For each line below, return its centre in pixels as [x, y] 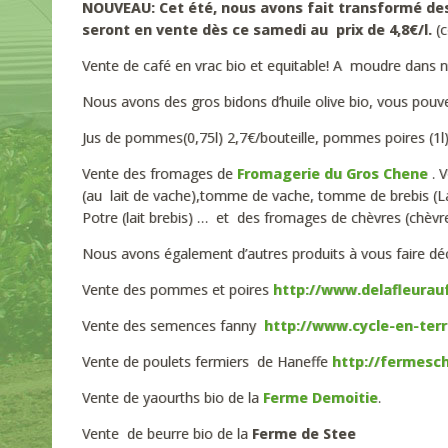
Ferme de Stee [304, 433]
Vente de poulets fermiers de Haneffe [205, 361]
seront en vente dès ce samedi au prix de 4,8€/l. [257, 29]
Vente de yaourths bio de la [170, 397]
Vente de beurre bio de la [167, 433]
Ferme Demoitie [320, 397]
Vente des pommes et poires [177, 289]
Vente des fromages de [157, 173]
